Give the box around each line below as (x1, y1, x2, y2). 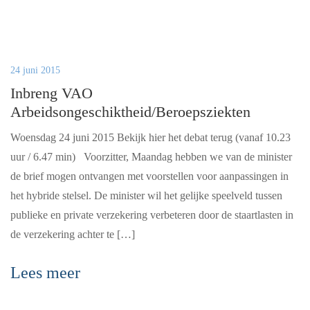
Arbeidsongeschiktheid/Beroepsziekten (10, 103, 250, 120)
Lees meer (10, 264, 80, 282)
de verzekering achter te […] (10, 228, 135, 240)
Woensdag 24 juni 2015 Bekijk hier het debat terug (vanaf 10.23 (10, 131, 291, 143)
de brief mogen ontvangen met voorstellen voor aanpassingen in (10, 170, 289, 182)
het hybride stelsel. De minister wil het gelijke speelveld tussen (10, 190, 282, 201)
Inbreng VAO (10, 84, 93, 102)
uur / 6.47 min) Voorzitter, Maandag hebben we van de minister (10, 151, 292, 163)
